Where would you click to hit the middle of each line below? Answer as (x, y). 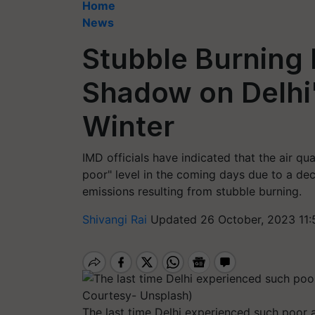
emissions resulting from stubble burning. (192, 191)
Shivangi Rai (116, 219)
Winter (128, 126)
